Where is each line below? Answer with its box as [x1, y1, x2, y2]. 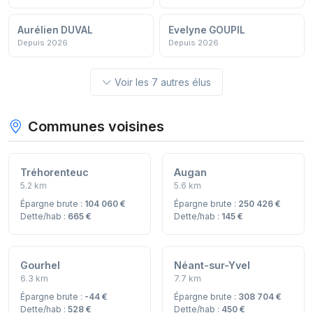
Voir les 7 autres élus [115, 76, 211, 89]
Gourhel [20, 259, 60, 272]
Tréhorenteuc [20, 166, 89, 179]
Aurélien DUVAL [17, 24, 93, 36]
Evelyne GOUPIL [168, 24, 245, 36]
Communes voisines [28, 118, 164, 136]
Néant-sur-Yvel [174, 259, 250, 272]
